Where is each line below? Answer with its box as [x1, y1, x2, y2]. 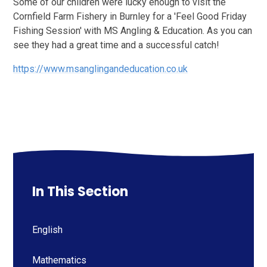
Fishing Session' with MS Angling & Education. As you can [13, 25, 253, 37]
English [32, 224, 63, 236]
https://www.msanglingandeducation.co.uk [13, 63, 188, 75]
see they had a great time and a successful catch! [13, 39, 220, 51]
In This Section [32, 182, 129, 201]
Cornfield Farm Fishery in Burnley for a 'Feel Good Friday [13, 11, 247, 23]
